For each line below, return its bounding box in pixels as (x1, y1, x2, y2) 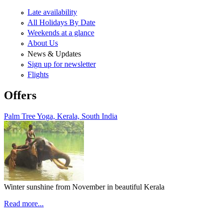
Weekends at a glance (27, 28, 94, 37)
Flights (27, 70, 49, 79)
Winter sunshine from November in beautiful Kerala (4, 182, 165, 191)
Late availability (27, 7, 77, 16)
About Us (27, 39, 58, 48)
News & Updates (27, 49, 81, 58)
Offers (4, 88, 36, 102)
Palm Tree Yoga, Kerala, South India (4, 111, 117, 120)
